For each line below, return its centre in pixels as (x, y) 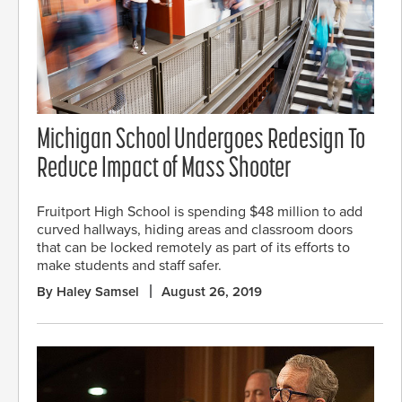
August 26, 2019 (212, 291)
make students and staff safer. (129, 265)
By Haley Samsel (88, 291)
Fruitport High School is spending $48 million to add (200, 211)
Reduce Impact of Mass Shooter (164, 170)
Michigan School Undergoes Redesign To (201, 141)
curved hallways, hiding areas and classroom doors (195, 229)
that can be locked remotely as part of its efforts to (193, 247)
